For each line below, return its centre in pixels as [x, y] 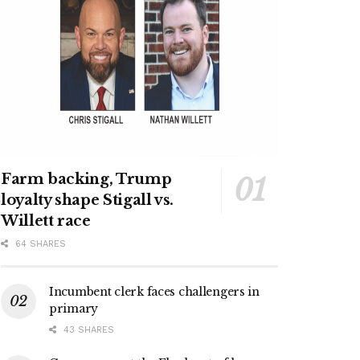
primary [74, 309]
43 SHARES [87, 330]
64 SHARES [39, 244]
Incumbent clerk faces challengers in [154, 292]
